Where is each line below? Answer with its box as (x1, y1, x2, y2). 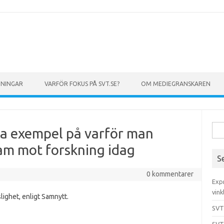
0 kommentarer (146, 170, 193, 178)
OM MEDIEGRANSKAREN (141, 80, 210, 87)
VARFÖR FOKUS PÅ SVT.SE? (44, 80, 119, 87)
